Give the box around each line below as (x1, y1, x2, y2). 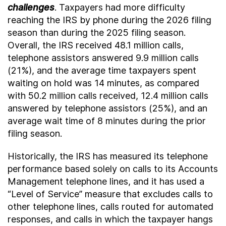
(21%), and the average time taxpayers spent (8, 65, 196, 76)
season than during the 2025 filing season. (8, 27, 186, 38)
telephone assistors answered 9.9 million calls (8, 52, 199, 63)
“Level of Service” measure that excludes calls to (8, 189, 213, 199)
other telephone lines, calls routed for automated (8, 201, 213, 212)
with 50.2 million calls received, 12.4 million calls (8, 90, 208, 101)
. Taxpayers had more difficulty (54, 2, 185, 13)
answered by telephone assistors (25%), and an (8, 103, 207, 114)
